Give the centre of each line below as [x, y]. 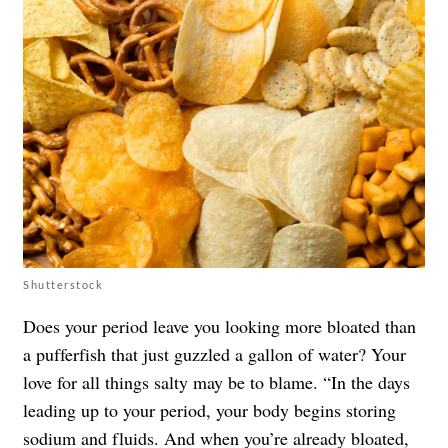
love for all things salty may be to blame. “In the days [216, 381]
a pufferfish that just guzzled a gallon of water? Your [214, 353]
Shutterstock [63, 284]
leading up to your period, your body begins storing [209, 409]
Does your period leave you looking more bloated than [219, 325]
